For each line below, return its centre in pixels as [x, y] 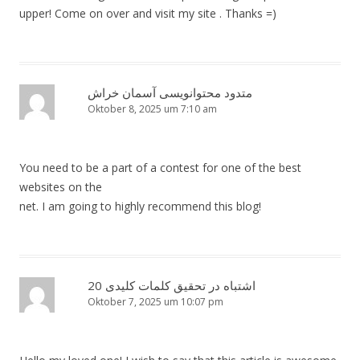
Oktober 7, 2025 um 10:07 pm [155, 302]
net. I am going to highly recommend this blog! [140, 207]
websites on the [61, 187]
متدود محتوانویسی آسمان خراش [170, 93]
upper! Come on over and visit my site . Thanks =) [148, 14]
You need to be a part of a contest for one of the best [160, 168]
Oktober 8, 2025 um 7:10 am [152, 109]
